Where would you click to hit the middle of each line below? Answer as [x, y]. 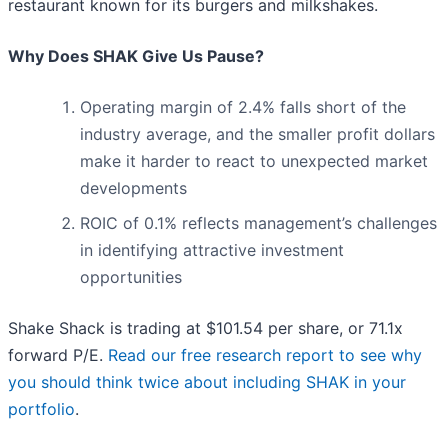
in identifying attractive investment [212, 250]
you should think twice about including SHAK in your [207, 382]
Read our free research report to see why [265, 355]
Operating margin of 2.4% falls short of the [243, 107]
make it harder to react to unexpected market [254, 161]
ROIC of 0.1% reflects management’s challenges [258, 223]
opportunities [131, 277]
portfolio [41, 409]
